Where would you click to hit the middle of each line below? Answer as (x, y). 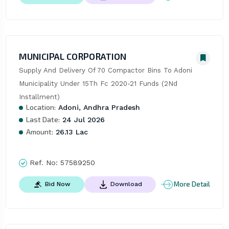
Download (126, 184)
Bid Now (58, 184)
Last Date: (43, 119)
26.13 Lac (70, 132)
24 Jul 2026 (82, 119)
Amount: (39, 131)
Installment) (39, 97)
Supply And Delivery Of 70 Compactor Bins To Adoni (105, 70)
